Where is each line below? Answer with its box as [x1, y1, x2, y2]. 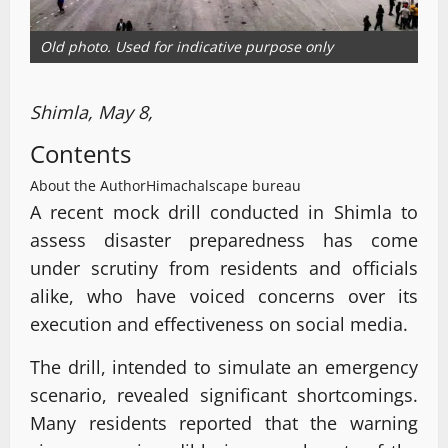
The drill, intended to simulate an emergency [30, 355, 418, 380]
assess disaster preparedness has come [30, 228, 418, 253]
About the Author [30, 176, 146, 196]
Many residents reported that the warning [30, 411, 418, 436]
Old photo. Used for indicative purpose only [40, 37, 333, 57]
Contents [30, 137, 131, 171]
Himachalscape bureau [146, 176, 301, 196]
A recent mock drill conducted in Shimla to [30, 200, 418, 225]
